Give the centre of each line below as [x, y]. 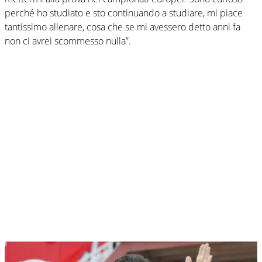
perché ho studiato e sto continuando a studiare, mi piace [124, 13]
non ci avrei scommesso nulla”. [68, 41]
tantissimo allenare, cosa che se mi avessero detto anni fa [123, 27]
